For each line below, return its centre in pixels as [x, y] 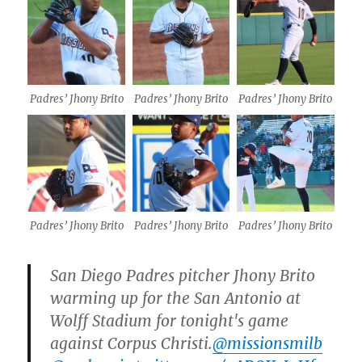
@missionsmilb [268, 344]
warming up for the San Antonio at [176, 299]
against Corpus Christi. [132, 344]
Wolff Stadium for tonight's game [170, 321]
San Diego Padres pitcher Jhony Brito [183, 276]
